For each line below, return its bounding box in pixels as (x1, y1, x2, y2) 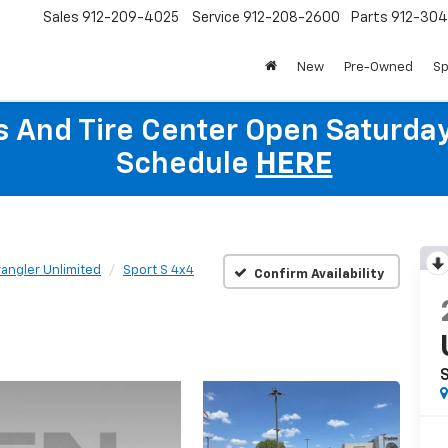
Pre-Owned (344, 61, 413, 75)
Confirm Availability (253, 267, 384, 281)
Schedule (115, 150, 256, 180)
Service (192, 11, 240, 26)
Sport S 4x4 (123, 264, 194, 277)
